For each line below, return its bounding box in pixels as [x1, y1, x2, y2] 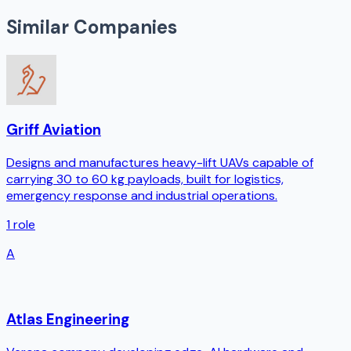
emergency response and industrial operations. [6, 186, 277, 204]
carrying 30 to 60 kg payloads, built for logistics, [6, 170, 284, 187]
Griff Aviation [6, 119, 101, 139]
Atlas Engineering [6, 309, 129, 330]
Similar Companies [6, 15, 177, 40]
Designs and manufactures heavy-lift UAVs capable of [6, 154, 313, 171]
